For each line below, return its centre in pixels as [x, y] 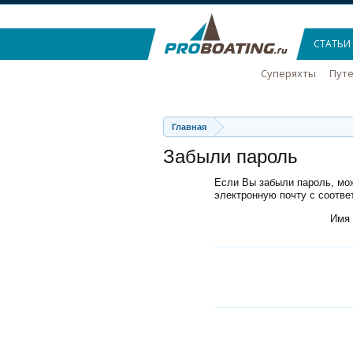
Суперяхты [288, 73]
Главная [189, 127]
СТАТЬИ [332, 44]
